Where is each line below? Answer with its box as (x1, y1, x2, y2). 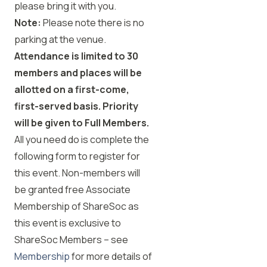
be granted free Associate (14, 183, 131, 196)
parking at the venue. (14, 33, 106, 46)
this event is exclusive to (14, 216, 121, 229)
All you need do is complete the (14, 133, 149, 146)
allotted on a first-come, (14, 83, 129, 96)
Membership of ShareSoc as (14, 200, 139, 213)
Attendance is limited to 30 (14, 49, 138, 63)
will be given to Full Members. (14, 116, 149, 129)
